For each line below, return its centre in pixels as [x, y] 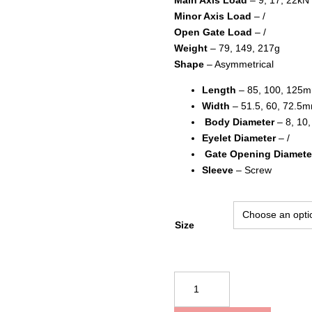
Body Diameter [238, 122]
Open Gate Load [214, 32]
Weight [190, 48]
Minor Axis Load [212, 16]
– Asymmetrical [239, 64]
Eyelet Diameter [239, 138]
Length [219, 89]
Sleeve [217, 170]
